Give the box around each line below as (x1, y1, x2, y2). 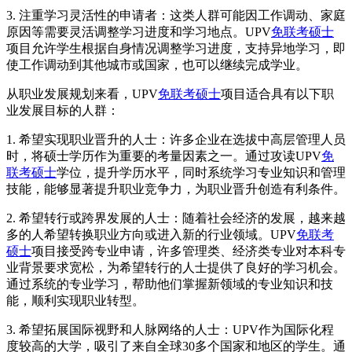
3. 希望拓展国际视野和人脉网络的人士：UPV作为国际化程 (6, 322, 334, 336)
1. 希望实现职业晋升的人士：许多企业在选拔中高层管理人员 (6, 132, 346, 146)
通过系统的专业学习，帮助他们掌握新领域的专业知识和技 (6, 277, 333, 291)
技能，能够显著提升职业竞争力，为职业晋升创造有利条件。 (6, 181, 346, 196)
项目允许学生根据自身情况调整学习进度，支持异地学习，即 (6, 41, 346, 55)
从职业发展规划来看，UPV (6, 86, 158, 101)
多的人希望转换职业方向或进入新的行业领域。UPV (6, 227, 296, 241)
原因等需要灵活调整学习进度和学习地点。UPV (6, 24, 271, 38)
